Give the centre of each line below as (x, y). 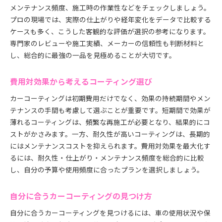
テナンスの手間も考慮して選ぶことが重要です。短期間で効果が (110, 110)
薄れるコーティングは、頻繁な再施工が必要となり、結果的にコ (110, 122)
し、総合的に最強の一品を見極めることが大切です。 (93, 55)
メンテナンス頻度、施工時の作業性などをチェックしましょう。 (110, 7)
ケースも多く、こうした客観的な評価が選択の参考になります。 (110, 31)
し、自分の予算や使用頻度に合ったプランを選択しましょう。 (107, 169)
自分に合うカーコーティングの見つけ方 (81, 196)
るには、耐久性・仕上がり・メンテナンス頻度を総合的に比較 (107, 158)
